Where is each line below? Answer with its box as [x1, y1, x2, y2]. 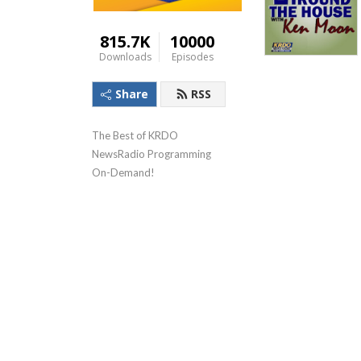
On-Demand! [92, 166, 155, 179]
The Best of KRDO [92, 129, 178, 142]
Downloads [98, 50, 151, 64]
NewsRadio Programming [92, 147, 211, 160]
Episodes [171, 50, 214, 64]
